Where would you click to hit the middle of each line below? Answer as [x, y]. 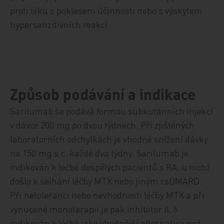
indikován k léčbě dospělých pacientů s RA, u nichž [110, 167]
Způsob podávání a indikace [103, 94]
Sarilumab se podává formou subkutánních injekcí [112, 111]
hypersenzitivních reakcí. [60, 24]
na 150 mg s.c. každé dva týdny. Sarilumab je [99, 153]
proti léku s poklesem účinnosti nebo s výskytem [106, 10]
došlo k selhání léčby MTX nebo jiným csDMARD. [106, 181]
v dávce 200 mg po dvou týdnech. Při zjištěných [102, 125]
